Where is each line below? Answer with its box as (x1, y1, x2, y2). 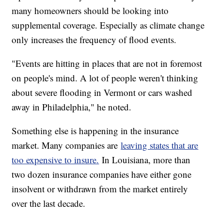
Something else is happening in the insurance (12, 124, 179, 137)
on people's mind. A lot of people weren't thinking (12, 71, 199, 84)
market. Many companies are (12, 139, 121, 151)
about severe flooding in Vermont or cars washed (12, 86, 193, 98)
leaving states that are (121, 139, 199, 151)
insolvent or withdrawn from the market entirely (12, 182, 188, 195)
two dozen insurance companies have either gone (12, 168, 192, 180)
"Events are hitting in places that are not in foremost (12, 57, 202, 69)
